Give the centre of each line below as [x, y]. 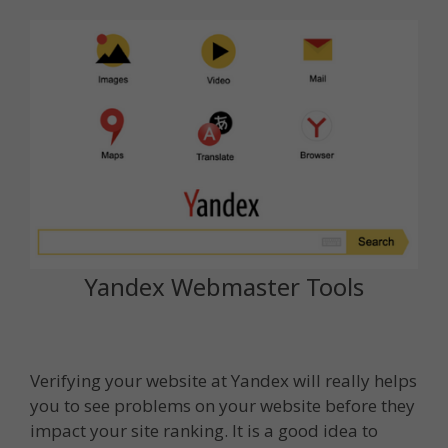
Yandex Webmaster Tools [224, 287]
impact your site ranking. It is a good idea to [204, 431]
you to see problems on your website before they [222, 406]
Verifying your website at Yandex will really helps [223, 381]
